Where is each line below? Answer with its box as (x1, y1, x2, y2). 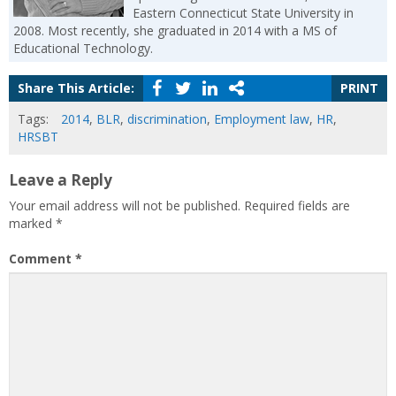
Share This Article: (18, 79, 134, 96)
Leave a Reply (9, 169, 112, 190)
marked (9, 214, 56, 232)
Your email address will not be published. (9, 196, 240, 214)
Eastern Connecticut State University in (133, 4, 354, 21)
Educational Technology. (13, 39, 153, 57)
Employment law (214, 110, 309, 127)
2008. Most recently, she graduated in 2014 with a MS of (13, 21, 337, 39)
